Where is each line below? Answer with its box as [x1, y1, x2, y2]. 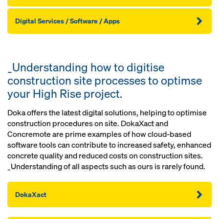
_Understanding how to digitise [7, 60, 164, 75]
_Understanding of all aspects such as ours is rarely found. [7, 161, 205, 172]
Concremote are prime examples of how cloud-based [7, 129, 191, 140]
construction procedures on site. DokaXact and [7, 118, 168, 129]
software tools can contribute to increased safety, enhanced [7, 140, 211, 151]
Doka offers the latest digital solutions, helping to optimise [7, 108, 207, 118]
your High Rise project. [7, 86, 122, 102]
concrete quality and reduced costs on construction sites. [7, 151, 203, 161]
